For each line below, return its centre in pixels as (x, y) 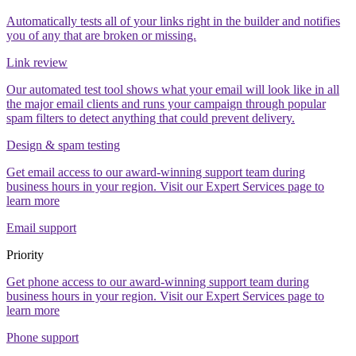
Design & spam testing (63, 145)
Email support (41, 228)
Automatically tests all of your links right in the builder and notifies (173, 21)
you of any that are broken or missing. (101, 36)
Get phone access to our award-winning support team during (158, 282)
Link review (37, 63)
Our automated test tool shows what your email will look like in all (173, 90)
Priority (25, 255)
